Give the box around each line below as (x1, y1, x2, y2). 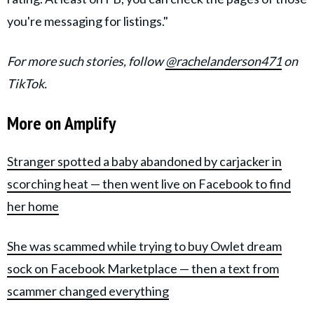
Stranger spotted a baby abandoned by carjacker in (7, 153, 282, 169)
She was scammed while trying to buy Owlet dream (7, 238, 282, 254)
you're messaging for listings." (7, 13, 168, 29)
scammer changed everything (7, 282, 169, 299)
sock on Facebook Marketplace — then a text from (7, 260, 279, 276)
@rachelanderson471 (165, 53, 282, 69)
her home (7, 198, 59, 214)
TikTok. (7, 76, 47, 92)
